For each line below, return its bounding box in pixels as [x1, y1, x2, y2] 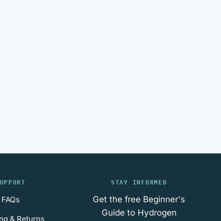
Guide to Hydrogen [101, 208, 177, 218]
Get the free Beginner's [93, 194, 185, 204]
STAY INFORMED [111, 179, 167, 186]
